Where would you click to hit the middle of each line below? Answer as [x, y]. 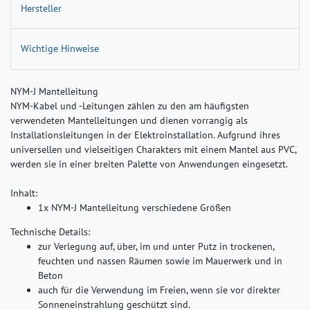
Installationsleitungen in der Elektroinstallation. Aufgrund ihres [145, 135]
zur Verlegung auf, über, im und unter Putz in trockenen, [156, 246]
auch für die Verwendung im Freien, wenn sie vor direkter [159, 290]
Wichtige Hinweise [60, 49]
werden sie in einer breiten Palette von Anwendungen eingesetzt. [149, 164]
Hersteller [41, 8]
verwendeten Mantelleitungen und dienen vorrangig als [129, 120]
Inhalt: [24, 193]
